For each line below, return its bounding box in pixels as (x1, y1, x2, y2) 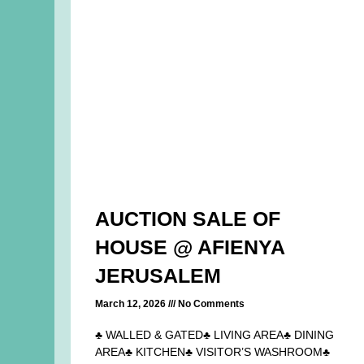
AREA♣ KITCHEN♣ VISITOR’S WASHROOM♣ (95, 345, 331, 359)
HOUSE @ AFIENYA (95, 236, 285, 259)
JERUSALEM (95, 264, 222, 288)
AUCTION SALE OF (95, 207, 281, 231)
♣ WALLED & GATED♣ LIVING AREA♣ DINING (95, 328, 335, 342)
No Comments (175, 298, 245, 310)
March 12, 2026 (95, 298, 169, 310)
